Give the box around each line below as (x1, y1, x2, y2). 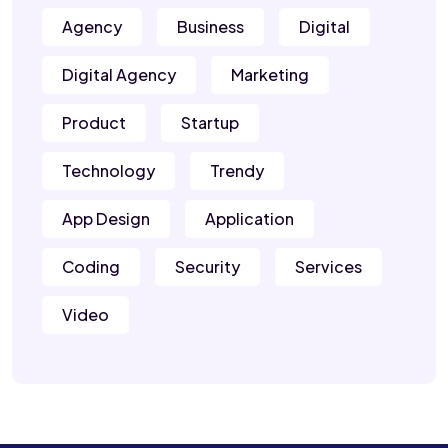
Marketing (231, 64, 309, 86)
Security (175, 256, 240, 278)
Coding (62, 256, 120, 278)
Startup (181, 112, 239, 134)
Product (62, 112, 126, 134)
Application (205, 208, 294, 230)
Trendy (210, 160, 264, 182)
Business (177, 16, 244, 38)
